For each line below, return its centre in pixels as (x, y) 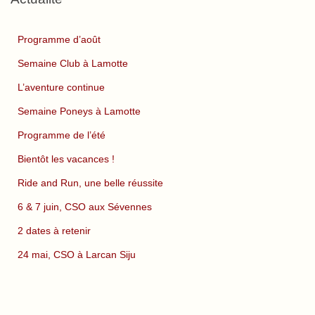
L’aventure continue (61, 88)
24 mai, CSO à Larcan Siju (77, 255)
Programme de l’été (62, 135)
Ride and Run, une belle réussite (90, 183)
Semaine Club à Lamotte (73, 64)
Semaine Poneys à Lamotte (79, 111)
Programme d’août (59, 40)
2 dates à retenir (54, 231)
